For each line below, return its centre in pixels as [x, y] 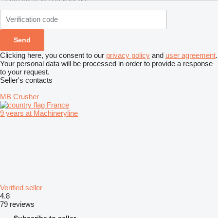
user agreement [191, 55]
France [57, 105]
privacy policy [128, 55]
